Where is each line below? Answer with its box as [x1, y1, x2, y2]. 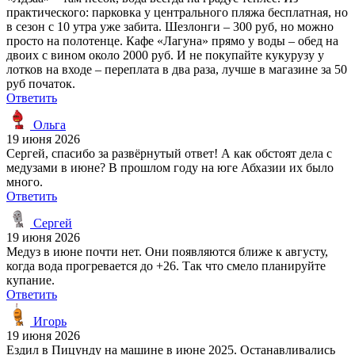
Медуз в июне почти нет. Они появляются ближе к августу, [6, 244, 328, 258]
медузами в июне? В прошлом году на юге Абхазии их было [6, 160, 334, 174]
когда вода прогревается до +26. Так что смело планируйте [6, 258, 326, 273]
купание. [6, 273, 55, 287]
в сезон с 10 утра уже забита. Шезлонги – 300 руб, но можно [6, 19, 334, 33]
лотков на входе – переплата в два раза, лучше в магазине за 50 [6, 62, 347, 76]
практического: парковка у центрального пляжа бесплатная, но [6, 5, 348, 19]
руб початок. [6, 76, 75, 90]
